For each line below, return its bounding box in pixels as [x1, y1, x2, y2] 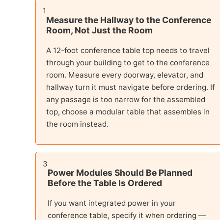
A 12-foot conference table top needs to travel [46, 45, 210, 55]
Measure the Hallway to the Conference [46, 14, 211, 25]
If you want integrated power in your [48, 198, 176, 208]
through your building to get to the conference [46, 57, 210, 67]
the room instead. [46, 119, 109, 129]
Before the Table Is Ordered [48, 178, 162, 189]
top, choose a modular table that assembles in [46, 107, 210, 116]
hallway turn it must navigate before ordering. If [46, 82, 215, 92]
